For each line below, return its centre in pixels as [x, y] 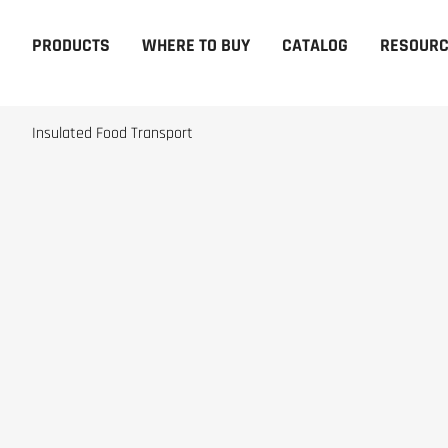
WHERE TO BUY [196, 45]
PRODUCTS [71, 45]
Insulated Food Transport [112, 133]
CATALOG [315, 45]
